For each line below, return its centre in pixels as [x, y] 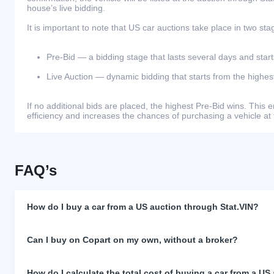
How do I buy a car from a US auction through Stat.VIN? [143, 206]
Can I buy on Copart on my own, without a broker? [132, 239]
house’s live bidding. [66, 8]
